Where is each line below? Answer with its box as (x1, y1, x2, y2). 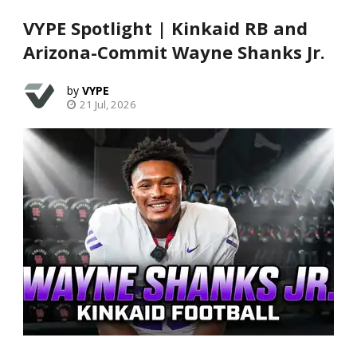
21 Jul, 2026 (80, 96, 136, 112)
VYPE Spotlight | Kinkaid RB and (23, 15, 308, 40)
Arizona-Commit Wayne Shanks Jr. (23, 39, 325, 64)
